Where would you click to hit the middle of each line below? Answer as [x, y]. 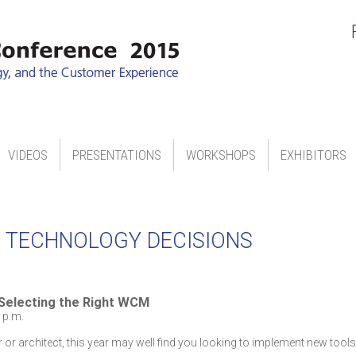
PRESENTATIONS [117, 155]
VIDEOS [28, 155]
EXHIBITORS [313, 155]
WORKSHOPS [221, 155]
